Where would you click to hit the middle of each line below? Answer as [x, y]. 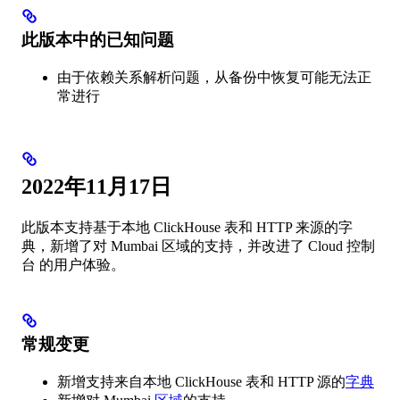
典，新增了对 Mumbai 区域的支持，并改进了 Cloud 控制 [198, 246]
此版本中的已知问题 [98, 40]
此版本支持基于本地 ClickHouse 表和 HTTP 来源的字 [187, 227]
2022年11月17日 [96, 186]
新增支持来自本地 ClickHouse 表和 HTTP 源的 [201, 381]
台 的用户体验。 [73, 264]
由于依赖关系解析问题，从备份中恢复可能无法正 [214, 78]
